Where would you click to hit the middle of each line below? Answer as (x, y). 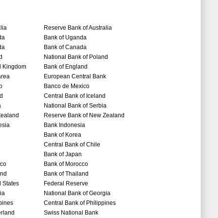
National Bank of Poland (76, 57)
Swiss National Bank (71, 213)
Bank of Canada (65, 47)
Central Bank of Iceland (75, 96)
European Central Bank (75, 77)
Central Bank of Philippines (80, 203)
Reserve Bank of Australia (78, 28)
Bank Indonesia (64, 125)
